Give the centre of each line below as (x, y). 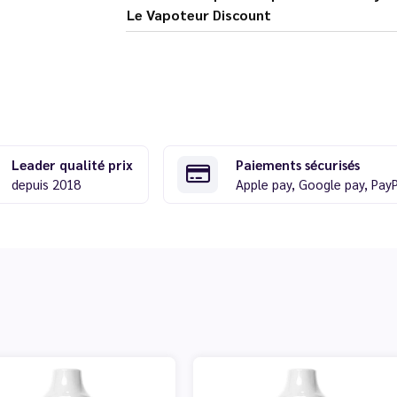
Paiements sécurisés (298, 164)
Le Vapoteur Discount (198, 14)
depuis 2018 (46, 183)
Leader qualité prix (72, 164)
